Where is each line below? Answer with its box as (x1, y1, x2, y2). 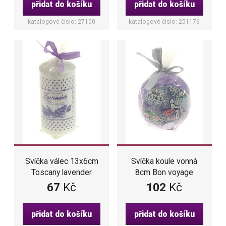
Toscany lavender (31, 167, 92, 178)
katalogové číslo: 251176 (129, 18, 200, 25)
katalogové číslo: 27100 (28, 18, 96, 25)
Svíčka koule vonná (131, 156, 198, 166)
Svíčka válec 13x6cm (25, 156, 98, 166)
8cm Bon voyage (135, 167, 194, 178)
